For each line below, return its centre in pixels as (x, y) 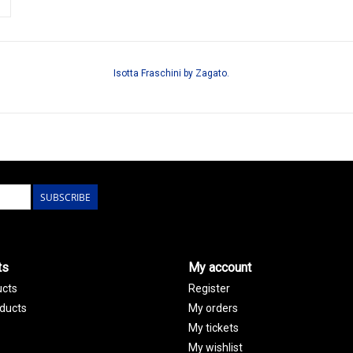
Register (209, 288)
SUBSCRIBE (65, 197)
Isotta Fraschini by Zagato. (171, 73)
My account (220, 267)
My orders (213, 308)
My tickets (214, 327)
